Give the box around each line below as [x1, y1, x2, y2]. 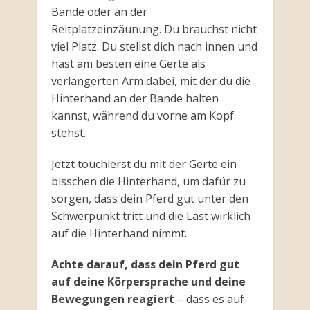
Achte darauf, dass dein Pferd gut [51, 257, 239, 273]
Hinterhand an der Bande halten [51, 91, 219, 107]
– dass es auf [174, 291, 244, 307]
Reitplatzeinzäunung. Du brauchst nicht [51, 21, 257, 37]
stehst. [51, 125, 86, 141]
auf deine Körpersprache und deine [51, 274, 246, 290]
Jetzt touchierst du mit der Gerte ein [51, 156, 237, 172]
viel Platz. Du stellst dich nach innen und [51, 39, 257, 55]
